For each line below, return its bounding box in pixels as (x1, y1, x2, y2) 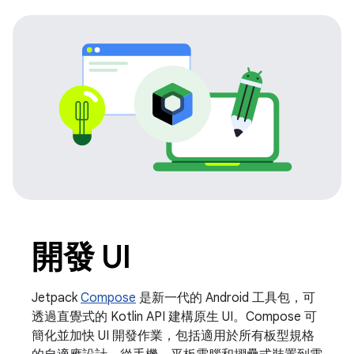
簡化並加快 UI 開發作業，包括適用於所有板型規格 (32, 328, 314, 345)
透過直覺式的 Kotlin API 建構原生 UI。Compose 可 (32, 309, 317, 326)
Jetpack (32, 290, 81, 307)
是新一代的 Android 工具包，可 (136, 290, 315, 307)
